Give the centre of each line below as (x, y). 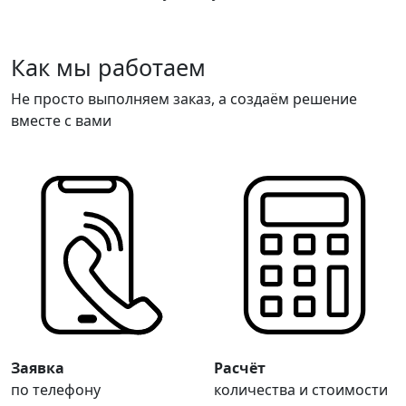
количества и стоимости (301, 390)
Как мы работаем (108, 68)
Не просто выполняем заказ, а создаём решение (184, 99)
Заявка (38, 368)
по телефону (56, 390)
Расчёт (240, 368)
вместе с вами (61, 121)
